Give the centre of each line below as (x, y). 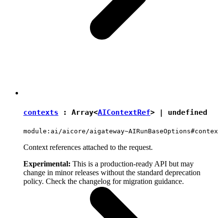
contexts (41, 112)
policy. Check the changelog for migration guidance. (104, 181)
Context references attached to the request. (88, 147)
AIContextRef (124, 112)
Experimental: (47, 163)
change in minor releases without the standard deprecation (112, 172)
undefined (188, 112)
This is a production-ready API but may (132, 163)
